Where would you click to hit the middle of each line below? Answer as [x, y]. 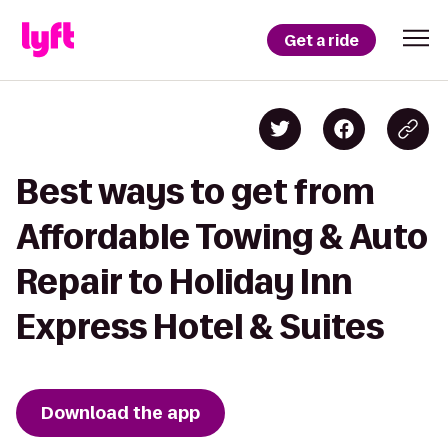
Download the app [120, 413]
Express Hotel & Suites [200, 326]
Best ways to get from [195, 191]
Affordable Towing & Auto [222, 236]
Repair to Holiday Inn [184, 281]
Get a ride [321, 40]
